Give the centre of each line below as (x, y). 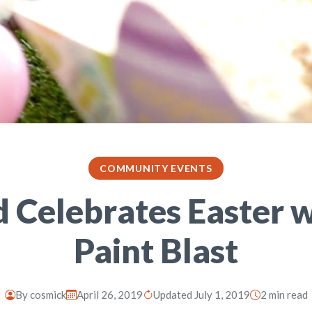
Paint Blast (156, 250)
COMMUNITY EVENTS (156, 168)
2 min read (284, 295)
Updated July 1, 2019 (201, 295)
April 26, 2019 (109, 295)
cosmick (48, 295)
